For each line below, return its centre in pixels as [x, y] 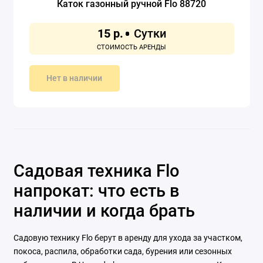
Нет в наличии [75, 79]
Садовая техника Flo [96, 171]
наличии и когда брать [104, 211]
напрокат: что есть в [96, 191]
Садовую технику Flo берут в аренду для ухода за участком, [128, 238]
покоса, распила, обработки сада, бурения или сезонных [122, 252]
